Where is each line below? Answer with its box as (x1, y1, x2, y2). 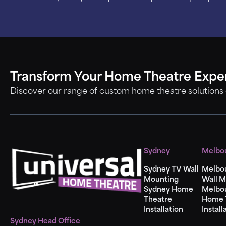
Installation (144, 206, 183, 214)
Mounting (144, 176, 179, 184)
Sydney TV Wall (144, 166, 199, 174)
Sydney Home (144, 186, 193, 194)
